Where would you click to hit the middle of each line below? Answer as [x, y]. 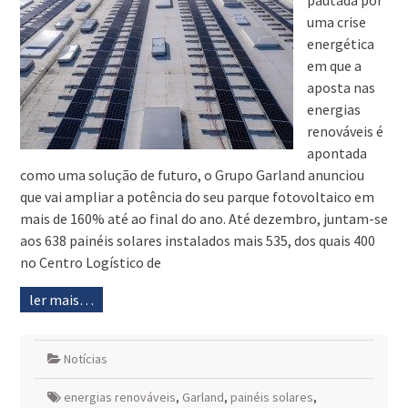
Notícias [85, 359]
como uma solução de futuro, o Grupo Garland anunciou [192, 175]
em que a [334, 66]
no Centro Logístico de [90, 263]
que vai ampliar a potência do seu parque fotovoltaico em [197, 197]
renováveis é [345, 132]
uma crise [336, 22]
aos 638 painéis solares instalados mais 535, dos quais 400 [197, 241]
